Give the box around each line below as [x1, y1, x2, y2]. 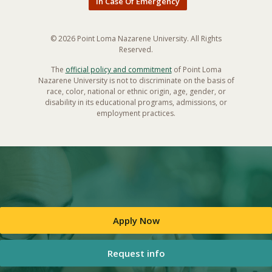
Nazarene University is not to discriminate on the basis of [38, 75, 234, 86]
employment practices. [97, 107, 175, 118]
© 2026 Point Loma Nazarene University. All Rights [50, 33, 222, 44]
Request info [107, 246, 165, 259]
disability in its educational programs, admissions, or [45, 97, 227, 107]
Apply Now [112, 214, 160, 226]
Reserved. [119, 44, 153, 55]
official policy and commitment [65, 64, 172, 75]
